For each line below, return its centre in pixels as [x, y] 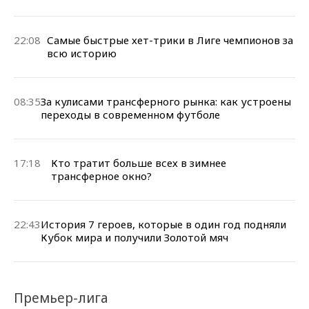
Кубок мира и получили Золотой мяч [134, 237]
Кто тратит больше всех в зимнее [139, 162]
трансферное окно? [102, 176]
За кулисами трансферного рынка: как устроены [166, 101]
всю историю [82, 53]
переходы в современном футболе [130, 114]
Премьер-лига [61, 298]
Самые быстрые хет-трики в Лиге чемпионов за [170, 40]
